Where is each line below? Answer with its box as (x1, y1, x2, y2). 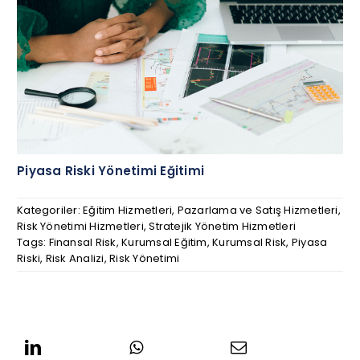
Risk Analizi (45, 251, 104, 267)
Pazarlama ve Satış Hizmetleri (177, 202, 338, 219)
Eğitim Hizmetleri (83, 202, 173, 219)
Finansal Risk (48, 235, 117, 251)
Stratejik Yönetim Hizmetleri (149, 219, 297, 235)
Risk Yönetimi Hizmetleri (17, 219, 144, 235)
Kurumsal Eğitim (121, 235, 207, 251)
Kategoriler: (17, 202, 84, 219)
